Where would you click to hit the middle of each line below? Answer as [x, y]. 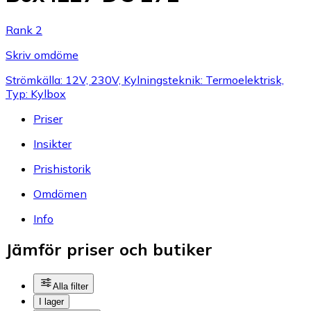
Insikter [52, 143]
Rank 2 [24, 30]
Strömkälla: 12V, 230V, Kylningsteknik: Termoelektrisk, [145, 79]
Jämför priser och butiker [109, 250]
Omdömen [60, 193]
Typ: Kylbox [36, 93]
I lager [51, 302]
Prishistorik [62, 168]
